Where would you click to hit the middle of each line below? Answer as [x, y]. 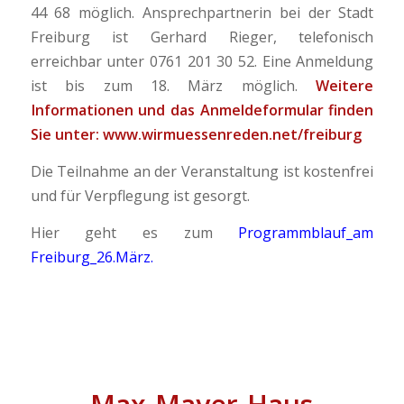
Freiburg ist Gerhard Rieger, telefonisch [202, 37]
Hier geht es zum [134, 232]
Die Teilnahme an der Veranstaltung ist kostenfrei [202, 171]
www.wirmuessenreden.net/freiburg [232, 135]
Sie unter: [66, 135]
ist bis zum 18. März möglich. [173, 86]
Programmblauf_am [306, 232]
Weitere [345, 86]
